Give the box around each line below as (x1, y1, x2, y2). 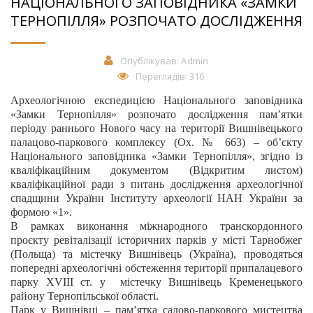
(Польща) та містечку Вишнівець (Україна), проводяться (10, 248, 303, 260)
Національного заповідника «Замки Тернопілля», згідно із (10, 150, 303, 162)
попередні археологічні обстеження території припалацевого (10, 262, 303, 274)
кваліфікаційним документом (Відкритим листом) (10, 164, 303, 176)
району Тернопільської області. (10, 290, 159, 302)
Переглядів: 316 (136, 70, 204, 82)
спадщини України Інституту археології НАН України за (10, 192, 303, 204)
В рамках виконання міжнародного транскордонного (10, 220, 303, 232)
